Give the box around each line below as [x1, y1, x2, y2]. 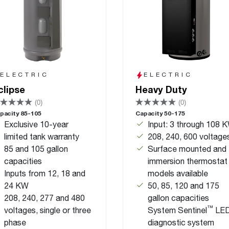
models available [148, 168, 208, 178]
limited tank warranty [4, 131, 79, 141]
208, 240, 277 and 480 [4, 193, 85, 202]
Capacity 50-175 [135, 109, 185, 117]
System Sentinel [148, 205, 207, 215]
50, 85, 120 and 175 [148, 180, 219, 190]
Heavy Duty [135, 84, 187, 95]
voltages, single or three [4, 205, 91, 215]
